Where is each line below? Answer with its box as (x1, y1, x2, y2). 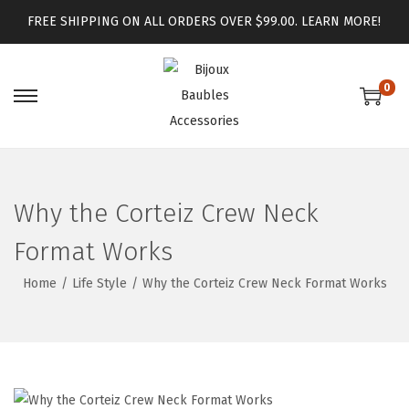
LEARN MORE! (301, 14, 382, 29)
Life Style (71, 276, 127, 291)
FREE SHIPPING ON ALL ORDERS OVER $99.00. (27, 14, 302, 29)
